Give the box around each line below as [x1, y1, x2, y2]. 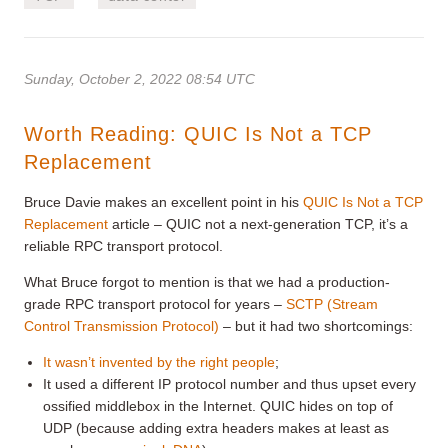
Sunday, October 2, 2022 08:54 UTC [24, 70, 255, 87]
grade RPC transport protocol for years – [24, 295, 286, 312]
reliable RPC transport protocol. [24, 237, 223, 254]
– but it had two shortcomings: [219, 317, 413, 334]
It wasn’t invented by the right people [43, 353, 276, 370]
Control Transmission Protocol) [24, 317, 219, 334]
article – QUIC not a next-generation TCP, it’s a [108, 215, 408, 232]
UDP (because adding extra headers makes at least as [43, 419, 390, 436]
